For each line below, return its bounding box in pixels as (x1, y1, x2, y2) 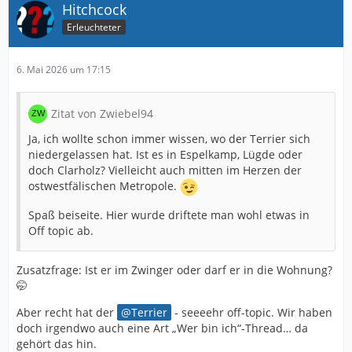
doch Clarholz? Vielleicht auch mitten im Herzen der (28, 162, 302, 178)
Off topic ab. (28, 222, 93, 238)
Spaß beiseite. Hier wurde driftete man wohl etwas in (28, 207, 310, 222)
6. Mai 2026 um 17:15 (16, 62, 111, 76)
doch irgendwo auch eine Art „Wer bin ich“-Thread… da (16, 320, 308, 335)
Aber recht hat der (16, 304, 117, 320)
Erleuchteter (67, 20, 121, 35)
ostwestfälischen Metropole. (28, 178, 180, 193)
